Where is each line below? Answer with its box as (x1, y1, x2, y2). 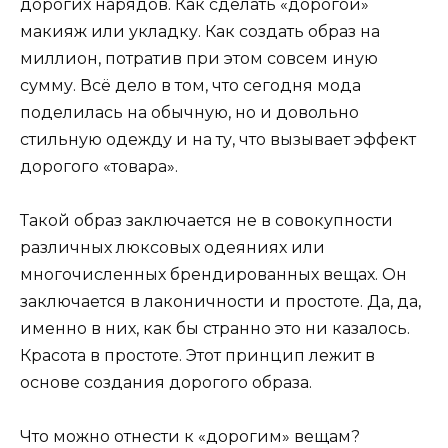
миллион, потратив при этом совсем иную (20, 48, 378, 68)
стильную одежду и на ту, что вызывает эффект (20, 129, 416, 149)
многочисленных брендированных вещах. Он (20, 264, 407, 284)
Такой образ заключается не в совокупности (20, 210, 393, 230)
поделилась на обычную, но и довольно (20, 102, 359, 122)
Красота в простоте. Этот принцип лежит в (20, 345, 375, 365)
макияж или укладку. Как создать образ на (20, 21, 380, 41)
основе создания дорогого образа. (20, 372, 312, 392)
